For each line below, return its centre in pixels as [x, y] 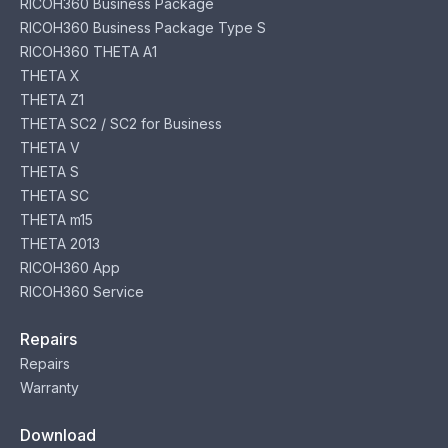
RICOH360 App [70, 267]
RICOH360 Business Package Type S [143, 27]
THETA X [50, 75]
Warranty [49, 387]
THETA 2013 [60, 243]
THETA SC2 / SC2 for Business [121, 123]
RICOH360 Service [82, 291]
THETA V [50, 147]
